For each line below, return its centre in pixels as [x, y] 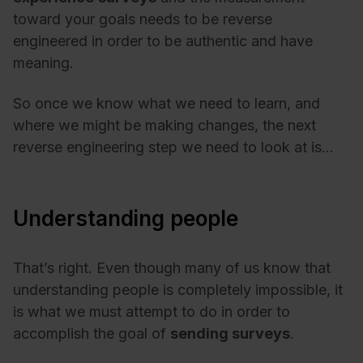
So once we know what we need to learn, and [167, 103]
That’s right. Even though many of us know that [172, 267]
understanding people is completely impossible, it [178, 289]
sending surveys [230, 333]
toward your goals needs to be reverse [143, 19]
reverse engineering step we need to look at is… [173, 147]
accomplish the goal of [92, 333]
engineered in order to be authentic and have [163, 41]
